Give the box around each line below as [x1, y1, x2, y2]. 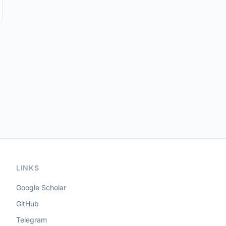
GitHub [16, 199, 39, 208]
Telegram [16, 215, 47, 224]
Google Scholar [16, 183, 66, 192]
